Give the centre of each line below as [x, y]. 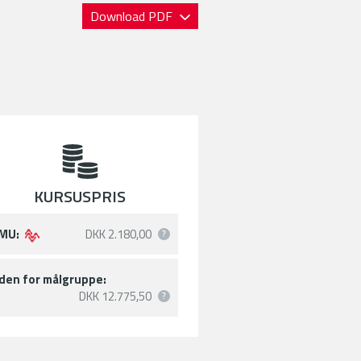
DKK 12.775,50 [116, 297]
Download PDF [133, 16]
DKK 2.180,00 [119, 234]
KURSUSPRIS [80, 196]
